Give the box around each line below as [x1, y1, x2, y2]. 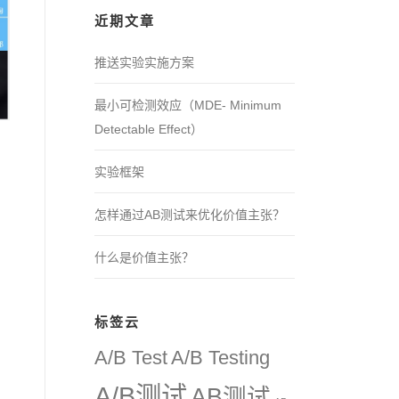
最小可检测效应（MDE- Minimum [94, 98, 281, 112]
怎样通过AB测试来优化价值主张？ [94, 208, 285, 222]
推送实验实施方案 [94, 55, 194, 69]
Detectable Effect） [94, 122, 203, 136]
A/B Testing [171, 346, 270, 369]
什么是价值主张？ [94, 250, 194, 265]
